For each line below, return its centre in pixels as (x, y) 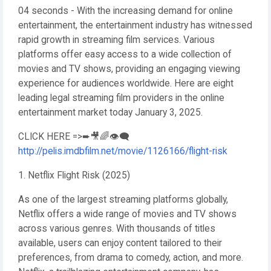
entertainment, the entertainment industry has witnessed (135, 25)
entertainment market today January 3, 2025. (110, 113)
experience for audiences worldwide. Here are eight (126, 83)
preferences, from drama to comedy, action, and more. (131, 258)
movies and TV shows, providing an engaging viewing (129, 69)
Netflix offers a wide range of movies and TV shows (127, 214)
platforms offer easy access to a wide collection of (125, 54)
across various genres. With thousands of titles (117, 229)
